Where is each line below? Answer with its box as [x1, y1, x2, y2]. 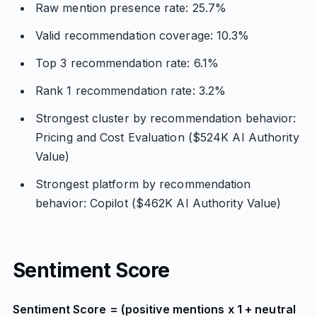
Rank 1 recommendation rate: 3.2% [35, 83, 226, 98]
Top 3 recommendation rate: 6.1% [35, 56, 219, 70]
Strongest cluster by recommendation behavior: [35, 111, 296, 125]
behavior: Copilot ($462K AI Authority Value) [35, 196, 282, 210]
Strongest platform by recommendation [35, 177, 251, 191]
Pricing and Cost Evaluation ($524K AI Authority [35, 130, 299, 144]
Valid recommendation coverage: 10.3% [35, 28, 250, 42]
